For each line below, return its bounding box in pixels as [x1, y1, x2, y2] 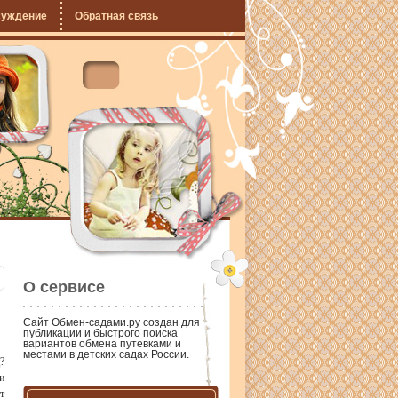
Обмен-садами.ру [52, 316, 140, 329]
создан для [140, 316, 200, 329]
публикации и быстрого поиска [23, 327, 178, 339]
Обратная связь [75, 10, 158, 22]
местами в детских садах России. [23, 348, 189, 361]
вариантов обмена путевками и [23, 338, 181, 350]
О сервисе [23, 278, 105, 296]
